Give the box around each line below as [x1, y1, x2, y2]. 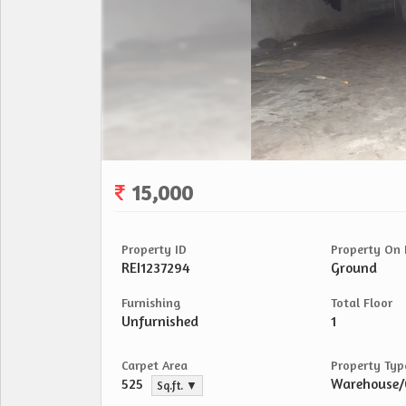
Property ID [121, 241, 187, 256]
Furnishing [121, 295, 180, 310]
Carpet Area [121, 357, 188, 372]
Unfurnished [121, 313, 198, 330]
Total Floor [331, 295, 392, 310]
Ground [331, 259, 377, 276]
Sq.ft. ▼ [157, 379, 198, 393]
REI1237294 [121, 259, 190, 276]
